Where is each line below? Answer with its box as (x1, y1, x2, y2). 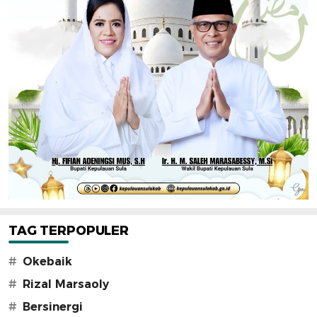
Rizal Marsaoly (23, 277, 109, 291)
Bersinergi (23, 299, 83, 313)
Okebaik (23, 254, 72, 268)
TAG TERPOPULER (8, 222, 129, 238)
